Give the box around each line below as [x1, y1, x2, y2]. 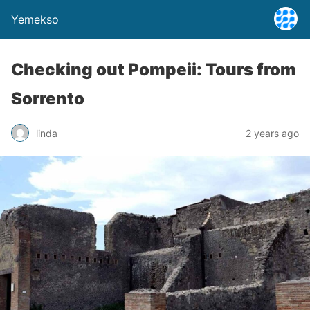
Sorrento [11, 89, 84, 109]
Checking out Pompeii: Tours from [11, 60, 296, 80]
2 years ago [246, 127, 299, 139]
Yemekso [11, 12, 59, 26]
